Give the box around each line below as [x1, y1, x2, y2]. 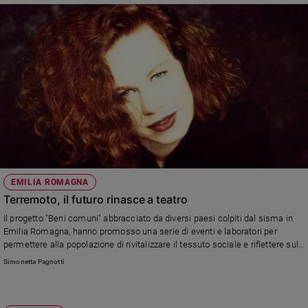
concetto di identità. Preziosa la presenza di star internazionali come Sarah [3, 252, 301, 263]
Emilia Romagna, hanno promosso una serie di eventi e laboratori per [3, 225, 277, 236]
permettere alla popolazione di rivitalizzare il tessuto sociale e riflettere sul [3, 239, 299, 250]
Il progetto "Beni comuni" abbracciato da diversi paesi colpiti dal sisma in [3, 212, 294, 223]
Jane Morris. [3, 265, 53, 276]
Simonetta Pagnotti [3, 258, 65, 266]
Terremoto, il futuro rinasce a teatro [3, 192, 188, 206]
